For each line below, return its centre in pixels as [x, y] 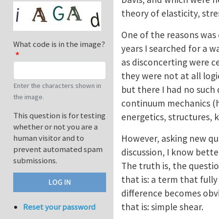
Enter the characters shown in [57, 86]
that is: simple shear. [162, 207]
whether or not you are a [55, 127]
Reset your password [59, 207]
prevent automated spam [58, 149]
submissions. [35, 161]
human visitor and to [49, 138]
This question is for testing [59, 116]
